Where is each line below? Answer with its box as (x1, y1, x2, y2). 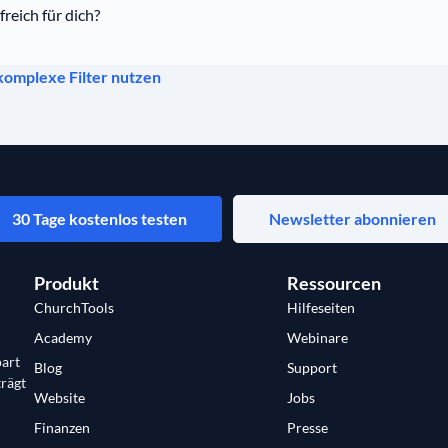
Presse (287, 418, 329, 436)
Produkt (34, 271, 99, 294)
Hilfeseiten (287, 298, 356, 316)
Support (287, 358, 338, 376)
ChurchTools (34, 298, 114, 316)
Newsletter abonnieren (269, 208, 436, 228)
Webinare (287, 328, 349, 346)
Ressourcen (287, 271, 382, 294)
